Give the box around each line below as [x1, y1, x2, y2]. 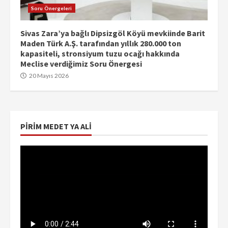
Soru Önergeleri [31, 5, 72, 11]
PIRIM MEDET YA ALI [20, 121, 92, 131]
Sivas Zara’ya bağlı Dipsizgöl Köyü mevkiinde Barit [20, 27, 205, 38]
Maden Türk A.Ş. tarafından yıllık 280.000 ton [20, 38, 181, 48]
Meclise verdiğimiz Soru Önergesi [20, 58, 142, 69]
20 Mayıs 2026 [28, 71, 69, 79]
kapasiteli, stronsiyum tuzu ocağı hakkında [20, 48, 180, 59]
